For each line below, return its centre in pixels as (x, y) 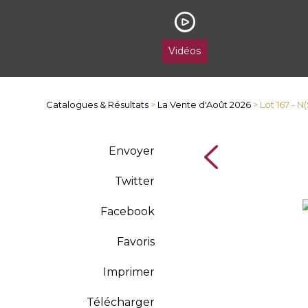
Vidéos (185, 51)
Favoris (135, 242)
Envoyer (131, 151)
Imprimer (129, 272)
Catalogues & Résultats (98, 104)
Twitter (134, 181)
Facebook (127, 211)
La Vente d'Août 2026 (205, 104)
